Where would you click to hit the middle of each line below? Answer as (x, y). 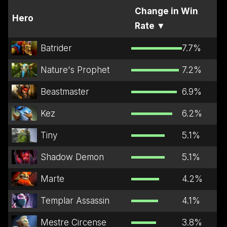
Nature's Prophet (75, 70)
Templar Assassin (75, 200)
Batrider (56, 48)
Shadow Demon (72, 157)
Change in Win (166, 11)
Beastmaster (65, 91)
